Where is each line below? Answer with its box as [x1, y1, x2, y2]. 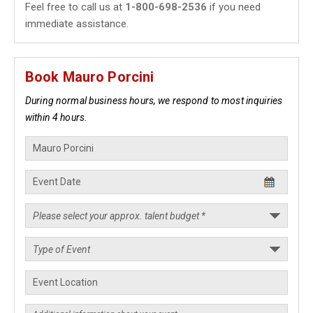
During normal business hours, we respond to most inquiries [25, 95, 283, 106]
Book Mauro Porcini [25, 68, 154, 85]
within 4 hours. [25, 112, 88, 123]
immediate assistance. [25, 17, 129, 30]
